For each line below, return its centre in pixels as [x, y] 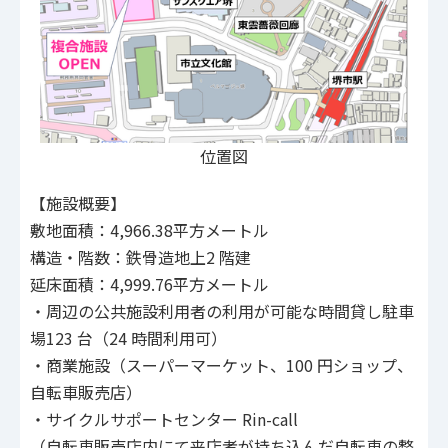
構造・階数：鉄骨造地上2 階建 [140, 257]
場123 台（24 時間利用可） [128, 338]
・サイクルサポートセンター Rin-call [164, 419]
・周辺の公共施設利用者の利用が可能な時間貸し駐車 [222, 311]
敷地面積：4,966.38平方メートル [149, 230]
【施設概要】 [78, 203]
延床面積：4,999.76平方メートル [149, 284]
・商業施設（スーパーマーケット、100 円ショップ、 [221, 365]
